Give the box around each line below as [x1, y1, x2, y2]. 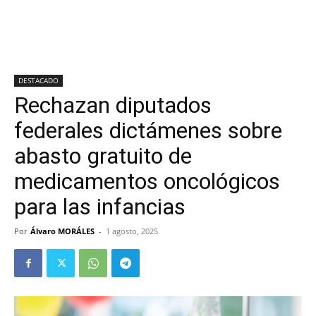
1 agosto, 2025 [106, 226, 158, 236]
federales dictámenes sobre [14, 117, 282, 144]
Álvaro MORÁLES [30, 226, 95, 236]
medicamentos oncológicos [14, 168, 280, 195]
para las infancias [14, 193, 186, 220]
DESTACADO [18, 75, 59, 85]
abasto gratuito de [14, 142, 192, 169]
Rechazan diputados [14, 92, 212, 119]
